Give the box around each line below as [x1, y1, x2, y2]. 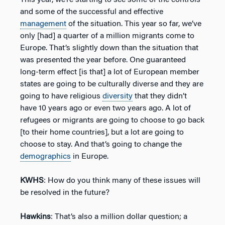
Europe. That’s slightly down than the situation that [20, 44, 198, 52]
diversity [102, 92, 133, 100]
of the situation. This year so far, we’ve [66, 20, 201, 28]
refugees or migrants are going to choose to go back [20, 116, 204, 125]
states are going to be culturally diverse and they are [20, 80, 203, 88]
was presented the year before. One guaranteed [20, 56, 186, 64]
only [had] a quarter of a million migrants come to [20, 32, 194, 40]
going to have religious [20, 92, 102, 100]
